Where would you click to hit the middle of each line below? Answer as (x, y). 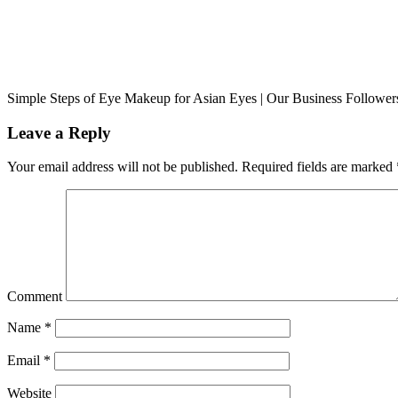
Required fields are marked (317, 167)
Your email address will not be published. (123, 167)
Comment (35, 297)
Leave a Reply (59, 132)
